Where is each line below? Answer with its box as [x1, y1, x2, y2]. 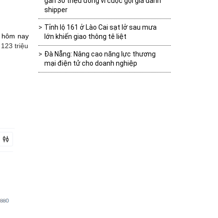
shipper [44, 6, 68, 14]
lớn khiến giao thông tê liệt [44, 33, 127, 41]
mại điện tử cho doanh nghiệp [44, 59, 137, 68]
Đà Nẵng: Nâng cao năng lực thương [44, 50, 156, 58]
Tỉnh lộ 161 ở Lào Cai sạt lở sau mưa [44, 23, 157, 32]
